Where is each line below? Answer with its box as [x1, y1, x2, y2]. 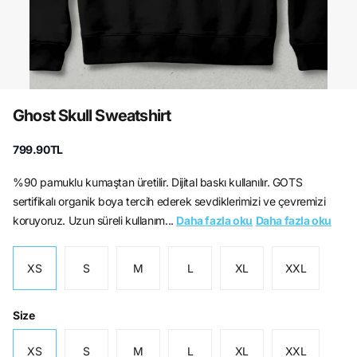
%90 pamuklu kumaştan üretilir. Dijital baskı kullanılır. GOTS [13, 175, 303, 189]
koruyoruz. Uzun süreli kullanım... [13, 214, 177, 227]
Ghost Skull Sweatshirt [13, 106, 171, 125]
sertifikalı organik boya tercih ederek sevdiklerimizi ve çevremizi [13, 194, 326, 208]
